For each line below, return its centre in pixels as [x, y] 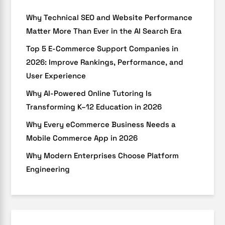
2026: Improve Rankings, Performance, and [105, 62]
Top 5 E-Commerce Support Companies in [102, 48]
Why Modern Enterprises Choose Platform [103, 155]
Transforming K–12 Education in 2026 [94, 106]
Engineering [48, 169]
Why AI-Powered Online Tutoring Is [89, 93]
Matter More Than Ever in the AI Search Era [104, 31]
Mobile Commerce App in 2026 [82, 138]
